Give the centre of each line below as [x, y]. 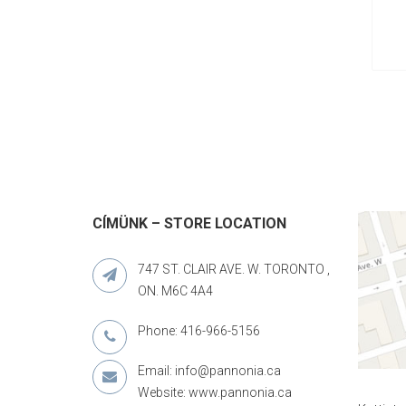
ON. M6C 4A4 [175, 291]
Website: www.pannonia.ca [215, 393]
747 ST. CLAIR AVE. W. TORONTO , [234, 270]
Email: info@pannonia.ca [209, 371]
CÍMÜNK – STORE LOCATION [189, 224]
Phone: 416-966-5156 [199, 331]
